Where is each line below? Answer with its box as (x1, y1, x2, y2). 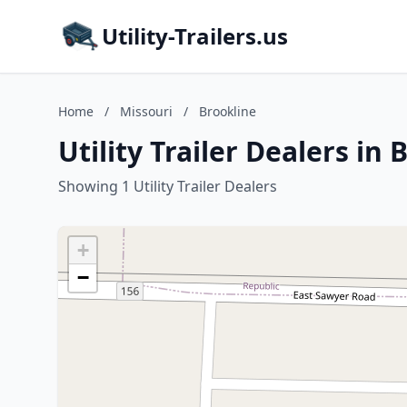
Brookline (199, 103, 256, 120)
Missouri (120, 103, 173, 120)
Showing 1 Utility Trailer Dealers (58, 176, 277, 196)
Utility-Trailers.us (102, 21, 288, 51)
